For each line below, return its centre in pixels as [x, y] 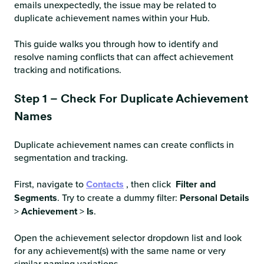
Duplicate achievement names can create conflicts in [124, 145]
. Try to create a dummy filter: [118, 197]
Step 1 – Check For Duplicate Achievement [131, 98]
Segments [36, 197]
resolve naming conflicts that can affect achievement [124, 57]
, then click [151, 184]
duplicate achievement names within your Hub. [112, 18]
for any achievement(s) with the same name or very [120, 250]
